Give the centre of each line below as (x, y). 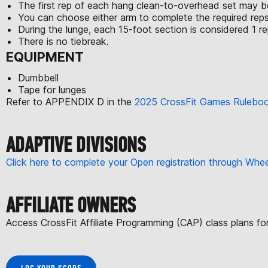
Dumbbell (40, 77)
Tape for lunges (54, 89)
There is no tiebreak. (65, 41)
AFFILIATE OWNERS (71, 205)
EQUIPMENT (45, 57)
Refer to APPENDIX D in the (69, 101)
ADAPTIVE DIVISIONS (76, 145)
